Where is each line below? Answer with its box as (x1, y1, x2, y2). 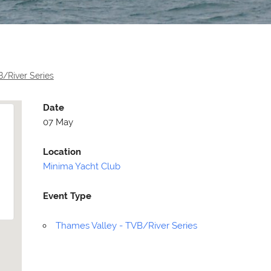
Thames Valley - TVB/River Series (56, 220, 198, 232)
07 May (43, 117, 74, 128)
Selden (188, 202, 220, 214)
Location (43, 146, 82, 158)
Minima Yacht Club (43, 161, 121, 172)
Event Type (43, 191, 92, 202)
